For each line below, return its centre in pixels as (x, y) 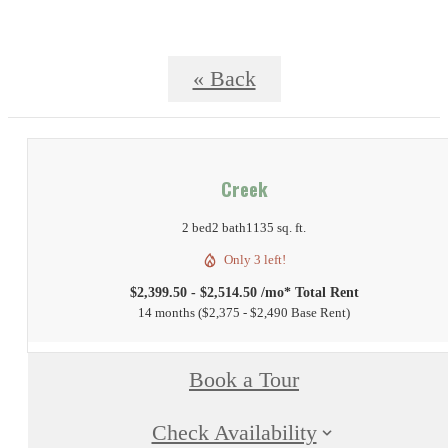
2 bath (229, 228)
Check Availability (234, 433)
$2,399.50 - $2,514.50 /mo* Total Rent (244, 293)
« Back (224, 78)
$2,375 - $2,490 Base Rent (274, 313)
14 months (166, 313)
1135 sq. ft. (276, 228)
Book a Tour (244, 380)
